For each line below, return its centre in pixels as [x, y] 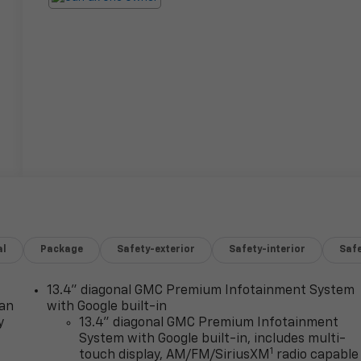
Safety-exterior [156, 249]
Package [62, 249]
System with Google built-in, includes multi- [213, 340]
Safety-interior [268, 249]
